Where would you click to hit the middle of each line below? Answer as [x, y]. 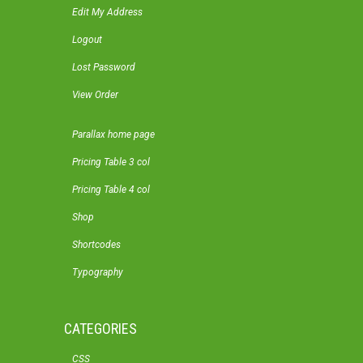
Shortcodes [96, 244]
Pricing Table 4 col [111, 189]
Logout [87, 39]
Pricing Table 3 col [111, 162]
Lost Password [104, 67]
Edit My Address [107, 12]
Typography [98, 272]
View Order [95, 94]
